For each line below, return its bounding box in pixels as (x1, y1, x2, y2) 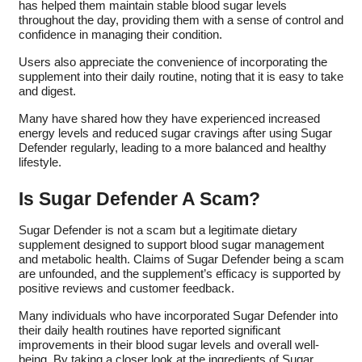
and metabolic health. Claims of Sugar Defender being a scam (18, 252, 344, 266)
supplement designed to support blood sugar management (18, 238, 324, 251)
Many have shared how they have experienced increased (18, 112, 320, 125)
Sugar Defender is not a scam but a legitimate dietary (18, 223, 297, 237)
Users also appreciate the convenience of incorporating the (18, 55, 327, 69)
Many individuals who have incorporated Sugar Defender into (18, 309, 338, 322)
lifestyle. (18, 155, 61, 169)
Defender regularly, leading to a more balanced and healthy (18, 141, 326, 154)
